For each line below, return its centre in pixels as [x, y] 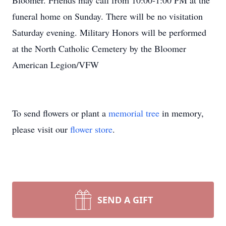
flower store [91, 129]
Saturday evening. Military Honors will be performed [109, 32]
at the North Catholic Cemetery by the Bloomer [99, 48]
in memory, [182, 113]
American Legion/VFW [55, 65]
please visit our [41, 129]
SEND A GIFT [125, 200]
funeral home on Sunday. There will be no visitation [107, 16]
